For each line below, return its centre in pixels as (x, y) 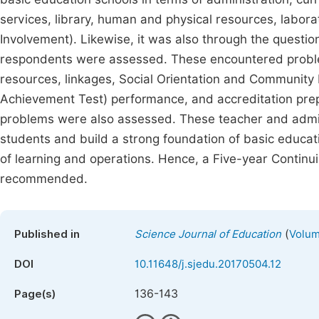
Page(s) (35, 294)
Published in (47, 234)
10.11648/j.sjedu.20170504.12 (208, 264)
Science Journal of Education (208, 234)
